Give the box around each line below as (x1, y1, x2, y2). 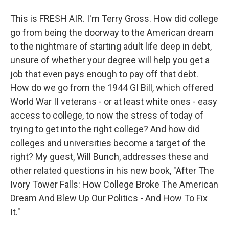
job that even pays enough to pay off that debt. (10, 68, 198, 79)
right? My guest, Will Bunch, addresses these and (10, 151, 209, 162)
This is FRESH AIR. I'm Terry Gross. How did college (10, 13, 218, 24)
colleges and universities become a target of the (10, 138, 206, 148)
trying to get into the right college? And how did (10, 124, 200, 134)
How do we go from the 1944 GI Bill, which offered (10, 82, 213, 93)
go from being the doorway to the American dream (10, 27, 214, 38)
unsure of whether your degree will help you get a (10, 55, 210, 65)
